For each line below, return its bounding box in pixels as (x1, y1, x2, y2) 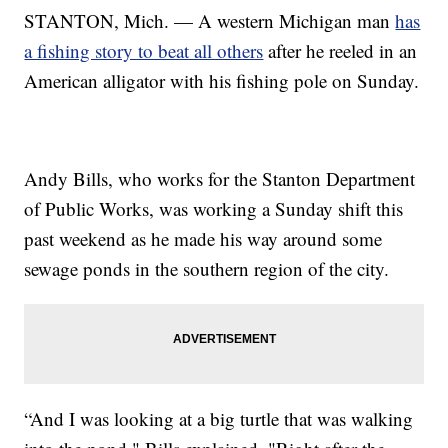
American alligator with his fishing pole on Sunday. (24, 67, 420, 93)
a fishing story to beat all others (24, 37, 264, 63)
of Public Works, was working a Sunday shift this (24, 195, 404, 221)
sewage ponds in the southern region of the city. (24, 255, 390, 281)
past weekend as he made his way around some (24, 225, 383, 251)
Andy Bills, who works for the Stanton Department (24, 165, 416, 191)
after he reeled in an (263, 37, 418, 63)
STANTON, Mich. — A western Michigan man (24, 7, 396, 33)
